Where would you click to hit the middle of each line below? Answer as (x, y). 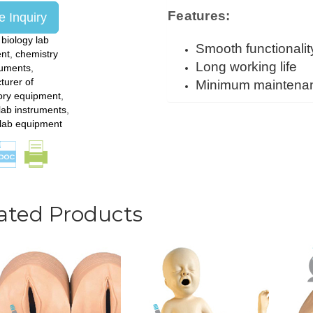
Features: (199, 16)
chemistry (36, 54)
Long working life (246, 67)
